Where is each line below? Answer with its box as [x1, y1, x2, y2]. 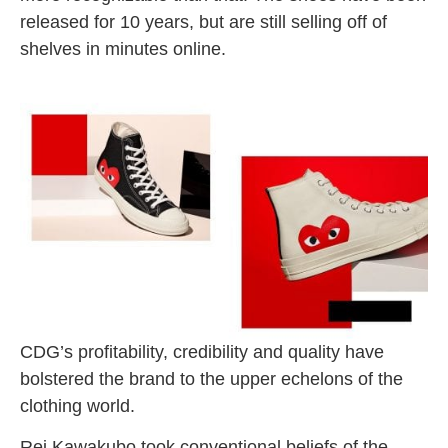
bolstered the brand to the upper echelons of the [20, 368, 403, 389]
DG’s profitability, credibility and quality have [33, 341, 384, 362]
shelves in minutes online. [20, 38, 226, 59]
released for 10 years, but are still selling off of [20, 11, 387, 32]
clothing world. [20, 395, 135, 416]
